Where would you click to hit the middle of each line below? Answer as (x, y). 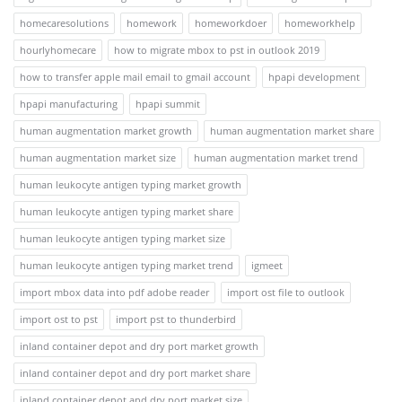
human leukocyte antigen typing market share (127, 211)
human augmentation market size (98, 157)
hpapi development (314, 76)
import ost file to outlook (286, 292)
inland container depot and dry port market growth (139, 345)
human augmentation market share (292, 130)
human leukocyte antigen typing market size (122, 238)
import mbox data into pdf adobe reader (114, 292)
